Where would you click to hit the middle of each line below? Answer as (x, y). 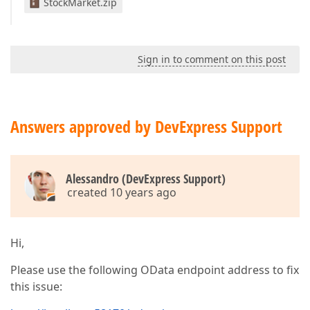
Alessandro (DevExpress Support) (146, 179)
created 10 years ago (122, 192)
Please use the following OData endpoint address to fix (155, 270)
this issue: (36, 286)
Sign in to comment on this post (212, 59)
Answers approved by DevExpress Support (146, 126)
